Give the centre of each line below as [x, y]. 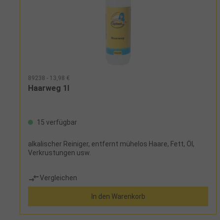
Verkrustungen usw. [59, 152]
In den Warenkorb [118, 196]
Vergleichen [58, 178]
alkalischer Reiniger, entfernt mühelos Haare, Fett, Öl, [111, 144]
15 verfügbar [56, 122]
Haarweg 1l [49, 88]
